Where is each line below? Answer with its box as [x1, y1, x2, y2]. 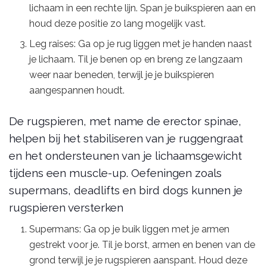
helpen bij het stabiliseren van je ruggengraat [9, 131, 243, 145]
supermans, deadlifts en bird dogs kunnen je [9, 183, 243, 197]
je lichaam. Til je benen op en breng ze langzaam [29, 53, 243, 65]
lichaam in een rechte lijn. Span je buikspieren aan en [29, 2, 256, 14]
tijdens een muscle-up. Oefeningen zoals [9, 166, 222, 179]
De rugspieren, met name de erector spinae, [9, 114, 241, 128]
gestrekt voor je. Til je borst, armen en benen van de [29, 239, 256, 251]
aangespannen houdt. [29, 84, 125, 96]
